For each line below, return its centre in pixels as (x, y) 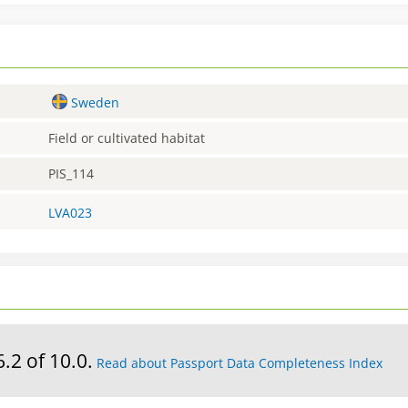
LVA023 (71, 213)
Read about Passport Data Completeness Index (240, 363)
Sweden (95, 102)
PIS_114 (71, 174)
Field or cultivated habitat (127, 138)
